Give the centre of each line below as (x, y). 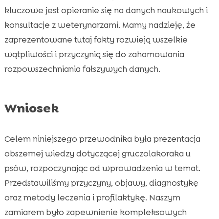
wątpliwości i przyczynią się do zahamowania (94, 55)
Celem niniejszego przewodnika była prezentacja (102, 139)
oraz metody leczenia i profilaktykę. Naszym (92, 198)
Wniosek (31, 108)
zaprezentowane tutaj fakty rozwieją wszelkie (96, 40)
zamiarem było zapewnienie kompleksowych (95, 212)
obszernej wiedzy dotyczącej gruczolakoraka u (97, 154)
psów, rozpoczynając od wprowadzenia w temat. (102, 168)
